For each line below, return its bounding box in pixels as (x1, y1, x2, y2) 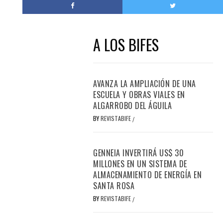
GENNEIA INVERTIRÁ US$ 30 (93, 147, 184, 159)
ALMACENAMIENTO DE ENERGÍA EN (93, 169, 202, 181)
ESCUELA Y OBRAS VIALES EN (93, 89, 185, 101)
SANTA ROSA (93, 180, 135, 192)
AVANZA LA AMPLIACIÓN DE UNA (93, 78, 196, 90)
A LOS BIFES (93, 33, 159, 56)
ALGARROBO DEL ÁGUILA (93, 100, 172, 112)
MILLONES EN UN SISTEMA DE (93, 158, 187, 170)
